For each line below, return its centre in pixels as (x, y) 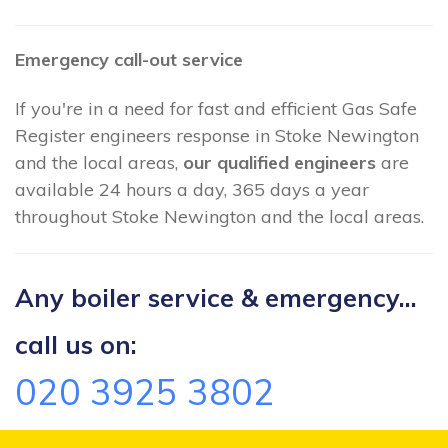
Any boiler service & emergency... (216, 297)
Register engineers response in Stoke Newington (217, 136)
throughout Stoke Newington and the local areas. (219, 217)
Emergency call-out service (129, 59)
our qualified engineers (279, 163)
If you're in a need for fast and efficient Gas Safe (216, 109)
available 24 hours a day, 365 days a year (192, 190)
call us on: (76, 344)
